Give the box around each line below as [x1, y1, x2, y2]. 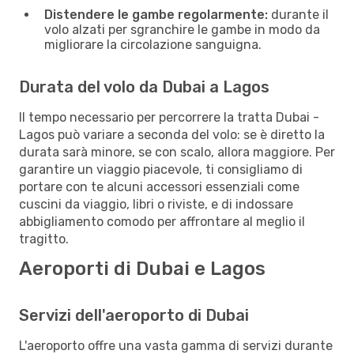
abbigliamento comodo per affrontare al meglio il [19, 213, 305, 229]
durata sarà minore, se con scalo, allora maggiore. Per [19, 144, 335, 160]
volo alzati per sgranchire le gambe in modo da [44, 21, 320, 37]
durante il [268, 6, 329, 22]
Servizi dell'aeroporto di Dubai [19, 305, 249, 325]
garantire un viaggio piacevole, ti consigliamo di [19, 161, 303, 177]
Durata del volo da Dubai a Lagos [19, 77, 269, 96]
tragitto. [19, 231, 69, 247]
